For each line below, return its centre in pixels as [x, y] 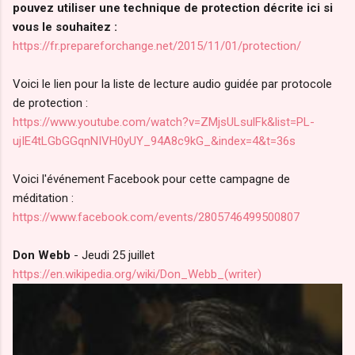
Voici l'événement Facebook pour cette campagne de [151, 179]
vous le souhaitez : [65, 27]
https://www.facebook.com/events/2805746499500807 [156, 217]
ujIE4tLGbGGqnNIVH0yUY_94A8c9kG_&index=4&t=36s [154, 141]
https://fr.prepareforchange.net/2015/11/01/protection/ [157, 46]
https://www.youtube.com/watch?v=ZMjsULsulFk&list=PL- [164, 122]
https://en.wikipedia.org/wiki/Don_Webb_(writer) [137, 274]
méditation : [43, 198]
